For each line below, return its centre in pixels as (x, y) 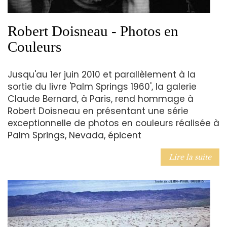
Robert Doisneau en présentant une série (98, 111)
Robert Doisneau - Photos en (93, 31)
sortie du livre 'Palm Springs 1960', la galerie (102, 87)
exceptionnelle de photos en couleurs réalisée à (113, 123)
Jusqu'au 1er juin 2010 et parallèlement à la (102, 75)
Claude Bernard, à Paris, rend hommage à (101, 99)
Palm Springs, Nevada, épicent (74, 136)
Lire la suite (190, 157)
